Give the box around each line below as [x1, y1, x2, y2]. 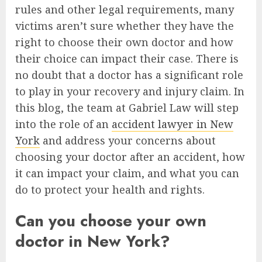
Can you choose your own [15, 209, 206, 233]
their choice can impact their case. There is [15, 51, 239, 65]
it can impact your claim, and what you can [15, 166, 239, 180]
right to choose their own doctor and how [15, 35, 233, 49]
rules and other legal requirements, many [15, 2, 234, 16]
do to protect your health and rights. [15, 182, 205, 196]
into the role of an [15, 116, 112, 131]
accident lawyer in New [112, 116, 233, 131]
